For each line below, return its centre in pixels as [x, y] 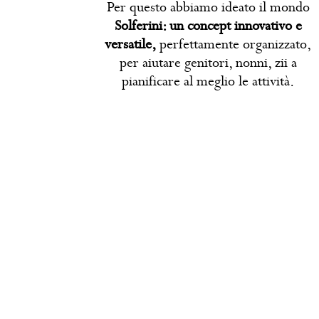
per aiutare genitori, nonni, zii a [208, 63]
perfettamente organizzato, [234, 44]
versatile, [131, 44]
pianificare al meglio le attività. [208, 81]
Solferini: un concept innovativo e [208, 26]
